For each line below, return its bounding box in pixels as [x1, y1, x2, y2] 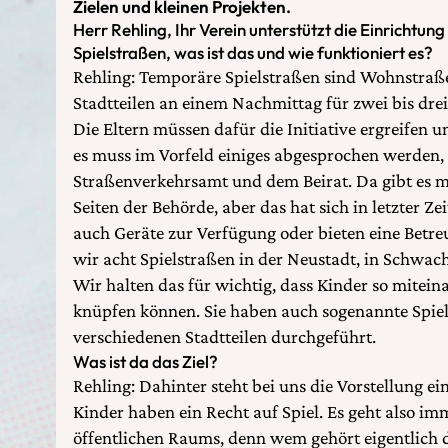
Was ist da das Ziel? [73, 350, 218, 372]
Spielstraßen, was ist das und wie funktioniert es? [73, 41, 433, 63]
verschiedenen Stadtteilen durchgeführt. [73, 325, 376, 347]
